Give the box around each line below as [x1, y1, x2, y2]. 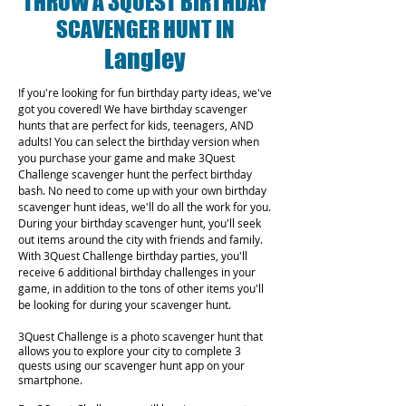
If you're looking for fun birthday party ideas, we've [18, 85, 272, 100]
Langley [104, 43, 186, 74]
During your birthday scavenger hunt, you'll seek [18, 216, 261, 230]
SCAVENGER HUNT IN [55, 15, 235, 43]
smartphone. [18, 372, 82, 387]
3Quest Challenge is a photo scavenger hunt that [18, 329, 263, 343]
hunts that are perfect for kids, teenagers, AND [18, 118, 254, 132]
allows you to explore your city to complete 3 [18, 343, 241, 358]
